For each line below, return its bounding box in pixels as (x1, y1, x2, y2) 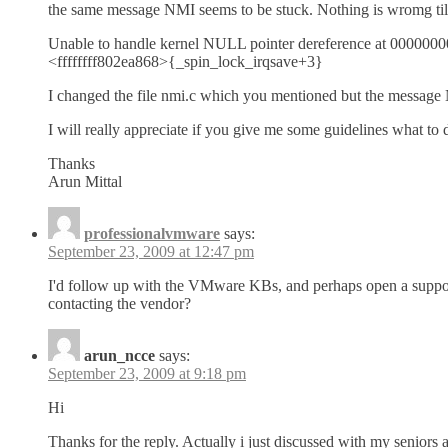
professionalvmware (84, 225, 220, 243)
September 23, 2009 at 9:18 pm (48, 365, 246, 383)
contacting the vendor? (48, 295, 191, 313)
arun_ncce (84, 347, 155, 365)
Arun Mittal (48, 173, 122, 191)
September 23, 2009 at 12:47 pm (48, 243, 254, 261)
